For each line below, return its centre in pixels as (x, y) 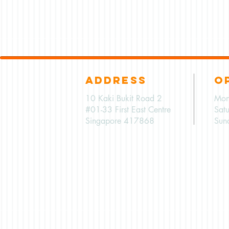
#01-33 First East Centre (128, 110)
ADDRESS (116, 80)
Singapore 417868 (120, 121)
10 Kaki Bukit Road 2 (124, 99)
